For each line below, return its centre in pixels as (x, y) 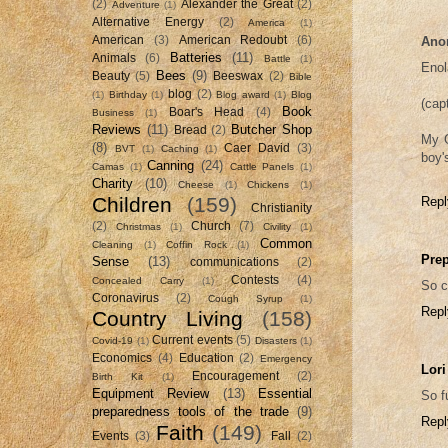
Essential (285, 393)
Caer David (257, 147)
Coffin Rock (196, 244)
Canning (171, 165)
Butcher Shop (272, 129)
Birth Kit (118, 376)
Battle (277, 58)
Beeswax (238, 75)
